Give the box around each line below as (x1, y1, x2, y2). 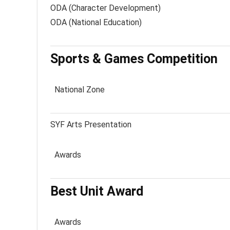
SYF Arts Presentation (50, 120, 131, 129)
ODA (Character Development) (50, 3, 161, 13)
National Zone (50, 85, 105, 94)
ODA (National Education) (50, 17, 142, 27)
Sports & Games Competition (50, 51, 218, 66)
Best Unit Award (50, 184, 143, 199)
